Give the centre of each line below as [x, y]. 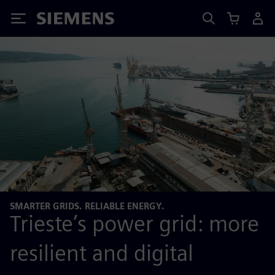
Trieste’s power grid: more [134, 223]
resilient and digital [102, 253]
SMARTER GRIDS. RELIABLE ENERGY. [87, 206]
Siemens [57, 21]
